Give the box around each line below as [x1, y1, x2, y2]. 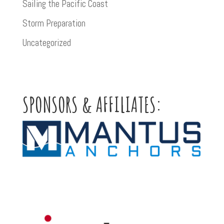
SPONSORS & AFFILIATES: [22, 90, 161, 117]
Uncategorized [22, 36, 71, 49]
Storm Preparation [22, 16, 85, 29]
